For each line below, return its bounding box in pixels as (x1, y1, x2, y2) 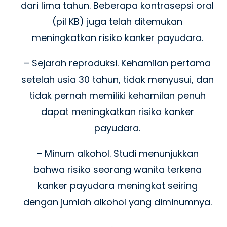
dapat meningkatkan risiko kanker (41, 105, 194, 119)
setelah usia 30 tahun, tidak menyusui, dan (21, 73, 214, 86)
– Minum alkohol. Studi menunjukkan (36, 147, 199, 160)
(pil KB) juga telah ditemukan (52, 15, 182, 28)
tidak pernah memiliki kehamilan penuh (29, 89, 206, 102)
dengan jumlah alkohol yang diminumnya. (23, 196, 212, 209)
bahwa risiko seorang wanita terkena (33, 163, 202, 176)
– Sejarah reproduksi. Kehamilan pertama (24, 57, 211, 70)
